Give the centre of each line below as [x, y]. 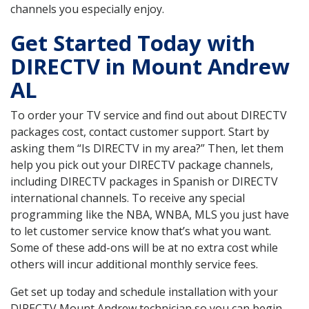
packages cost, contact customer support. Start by [140, 132]
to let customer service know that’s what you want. [141, 231]
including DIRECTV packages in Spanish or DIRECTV [144, 182]
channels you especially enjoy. [87, 9]
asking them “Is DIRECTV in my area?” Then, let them [147, 149]
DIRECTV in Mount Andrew [150, 67]
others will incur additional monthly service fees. [134, 265]
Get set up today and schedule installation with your [144, 292]
